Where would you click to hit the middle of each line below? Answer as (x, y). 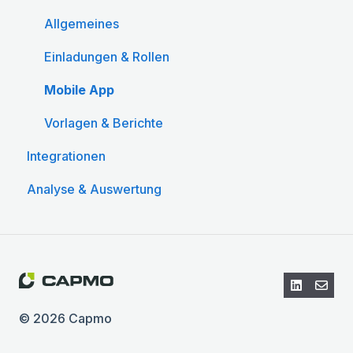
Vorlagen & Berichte (104, 123)
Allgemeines (82, 24)
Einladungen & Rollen (107, 57)
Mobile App (79, 90)
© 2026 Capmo (65, 319)
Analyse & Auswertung (94, 190)
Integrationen (66, 156)
